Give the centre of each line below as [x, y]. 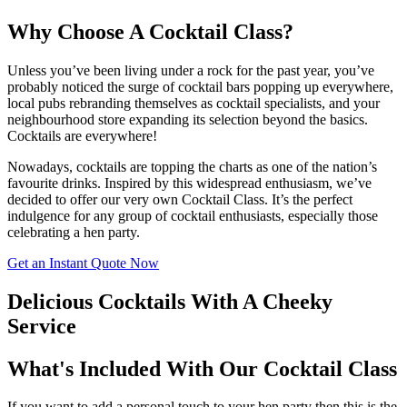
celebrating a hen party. [74, 232]
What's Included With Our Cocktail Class [202, 368]
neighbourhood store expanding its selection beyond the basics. [188, 119]
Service [42, 326]
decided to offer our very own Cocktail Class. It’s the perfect [180, 199]
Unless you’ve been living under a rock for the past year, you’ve [191, 70]
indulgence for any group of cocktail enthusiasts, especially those [193, 215]
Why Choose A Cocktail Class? [150, 31]
